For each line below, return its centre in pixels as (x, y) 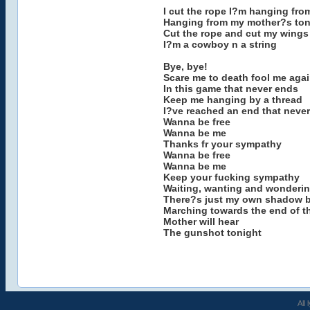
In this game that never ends (230, 89)
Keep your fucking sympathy (231, 177)
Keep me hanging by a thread (232, 100)
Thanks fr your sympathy (222, 144)
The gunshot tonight (212, 232)
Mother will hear (201, 221)
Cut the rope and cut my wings (236, 33)
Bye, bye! (185, 66)
